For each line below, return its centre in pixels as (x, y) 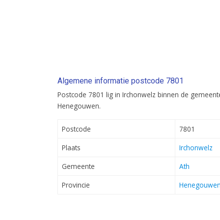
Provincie (76, 185)
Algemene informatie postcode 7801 (121, 81)
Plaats (71, 148)
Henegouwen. (79, 106)
